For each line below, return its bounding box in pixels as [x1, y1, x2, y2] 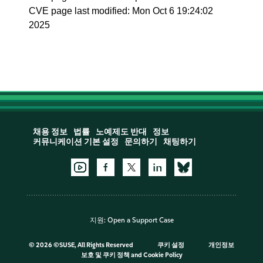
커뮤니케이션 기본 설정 [32, 137, 119, 147]
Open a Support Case [107, 216, 174, 225]
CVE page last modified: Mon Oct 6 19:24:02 [29, 6, 214, 16]
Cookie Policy [143, 251, 183, 259]
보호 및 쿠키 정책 [80, 251, 130, 259]
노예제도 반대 [95, 127, 147, 137]
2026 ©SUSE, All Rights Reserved [36, 241, 134, 249]
